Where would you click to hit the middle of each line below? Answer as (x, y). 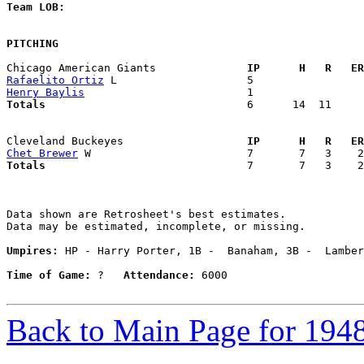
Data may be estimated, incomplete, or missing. (156, 227)
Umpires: (32, 251)
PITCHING (32, 44)
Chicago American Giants (120, 68)
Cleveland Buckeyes (120, 141)
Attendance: (159, 275)
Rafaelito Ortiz (55, 80)
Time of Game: (49, 275)
